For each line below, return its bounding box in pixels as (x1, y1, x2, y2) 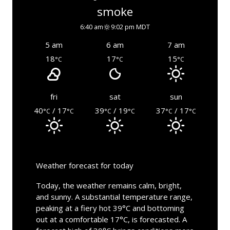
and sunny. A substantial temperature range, (35, 191, 193, 202)
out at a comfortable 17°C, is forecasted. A (35, 214, 187, 224)
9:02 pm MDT (111, 22, 150, 32)
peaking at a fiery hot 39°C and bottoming (35, 202, 184, 213)
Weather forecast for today (35, 160, 133, 170)
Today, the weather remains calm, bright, (35, 180, 182, 190)
